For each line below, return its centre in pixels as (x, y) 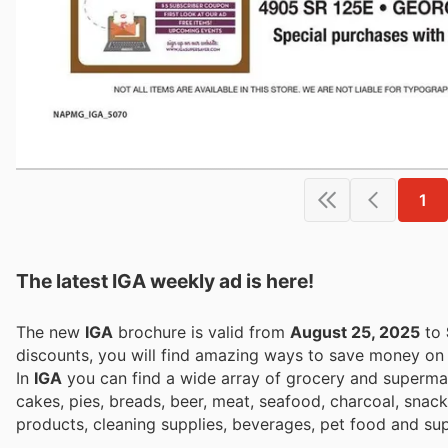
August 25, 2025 (355, 331)
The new (50, 331)
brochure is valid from (201, 331)
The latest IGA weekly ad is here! (165, 280)
